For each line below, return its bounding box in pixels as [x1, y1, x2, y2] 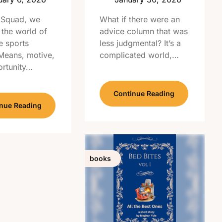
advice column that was [100, 26, 188, 36]
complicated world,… [100, 50, 179, 60]
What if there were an [100, 14, 180, 24]
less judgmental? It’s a [100, 38, 181, 48]
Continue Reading [113, 89, 175, 98]
